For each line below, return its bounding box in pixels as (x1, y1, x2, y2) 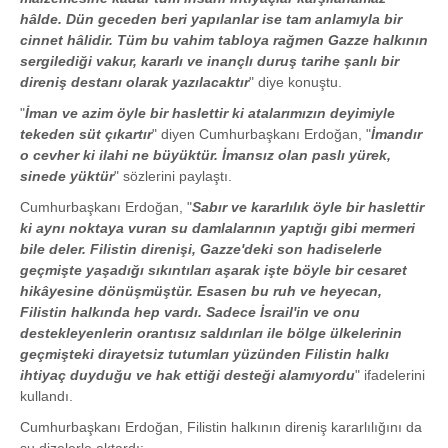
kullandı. (20, 388, 73, 404)
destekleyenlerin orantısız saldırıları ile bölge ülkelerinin (20, 325, 402, 341)
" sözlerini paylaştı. (114, 168, 232, 184)
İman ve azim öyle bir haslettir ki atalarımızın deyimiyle (25, 105, 395, 121)
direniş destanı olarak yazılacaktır (20, 74, 249, 90)
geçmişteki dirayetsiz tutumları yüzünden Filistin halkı (20, 346, 389, 362)
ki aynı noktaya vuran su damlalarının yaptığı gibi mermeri (20, 220, 415, 236)
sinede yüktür (20, 168, 114, 184)
